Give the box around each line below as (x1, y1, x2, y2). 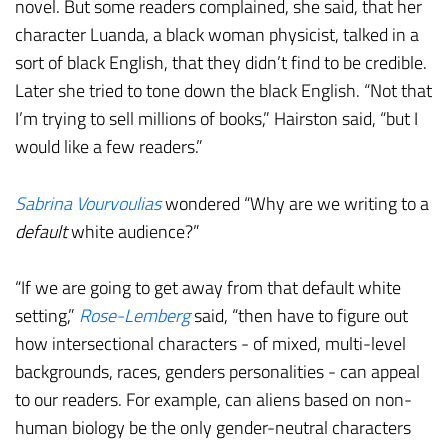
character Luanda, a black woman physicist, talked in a (15, 20, 419, 48)
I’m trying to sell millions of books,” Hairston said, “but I (15, 104, 418, 132)
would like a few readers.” (15, 132, 203, 160)
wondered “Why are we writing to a (161, 189, 429, 217)
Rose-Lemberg (79, 302, 190, 330)
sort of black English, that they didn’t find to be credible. (15, 48, 427, 76)
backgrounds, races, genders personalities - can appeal (15, 358, 420, 386)
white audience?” (67, 217, 200, 245)
